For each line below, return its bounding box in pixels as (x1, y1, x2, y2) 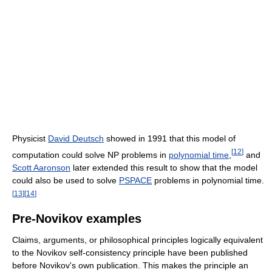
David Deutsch (48, 134, 104, 144)
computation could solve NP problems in (12, 149, 169, 160)
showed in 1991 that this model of (104, 134, 236, 144)
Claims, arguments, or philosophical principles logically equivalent (12, 234, 263, 245)
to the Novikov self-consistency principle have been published (12, 247, 248, 257)
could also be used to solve (12, 175, 119, 185)
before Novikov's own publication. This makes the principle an (12, 260, 248, 270)
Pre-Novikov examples (12, 211, 141, 225)
